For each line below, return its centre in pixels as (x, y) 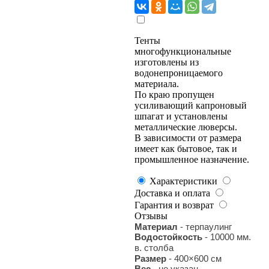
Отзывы (151, 216)
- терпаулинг (206, 226)
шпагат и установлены (181, 116)
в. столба (154, 247)
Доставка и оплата (172, 193)
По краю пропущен (174, 94)
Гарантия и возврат (174, 205)
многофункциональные (183, 51)
